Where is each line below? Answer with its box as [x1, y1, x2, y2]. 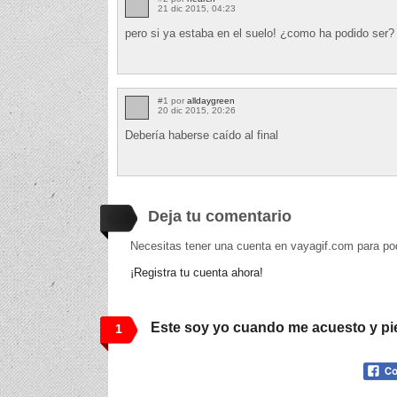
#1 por [158, 95, 187, 105]
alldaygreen [187, 95, 235, 105]
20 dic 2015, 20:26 [158, 105, 236, 115]
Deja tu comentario [148, 206, 292, 225]
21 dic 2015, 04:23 [158, 3, 236, 13]
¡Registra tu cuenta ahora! [130, 265, 263, 279]
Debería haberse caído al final [125, 128, 278, 142]
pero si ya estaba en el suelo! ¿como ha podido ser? [125, 26, 394, 40]
